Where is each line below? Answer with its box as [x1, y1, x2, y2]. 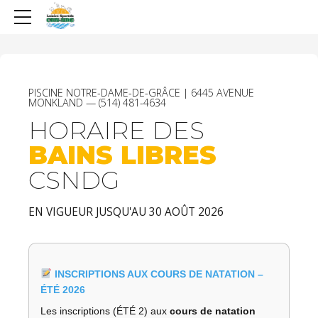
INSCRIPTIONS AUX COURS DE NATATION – [51, 268, 263, 280]
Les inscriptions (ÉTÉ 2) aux [40, 305, 170, 317]
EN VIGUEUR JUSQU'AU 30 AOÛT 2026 [28, 204, 224, 219]
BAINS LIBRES [28, 140, 216, 171]
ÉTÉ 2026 [40, 283, 85, 295]
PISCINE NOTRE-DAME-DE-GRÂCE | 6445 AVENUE [28, 86, 254, 99]
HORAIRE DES [28, 115, 204, 146]
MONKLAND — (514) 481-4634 [28, 96, 166, 109]
